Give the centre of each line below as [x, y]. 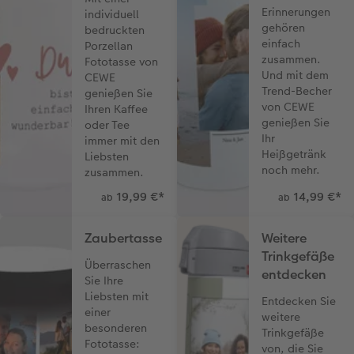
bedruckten [115, 30]
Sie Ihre [104, 281]
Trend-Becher [297, 91]
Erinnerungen [296, 12]
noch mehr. [291, 170]
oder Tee [107, 125]
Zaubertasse [124, 239]
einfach [281, 44]
